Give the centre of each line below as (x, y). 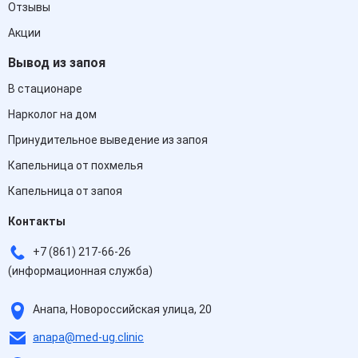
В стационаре (45, 89)
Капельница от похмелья (76, 165)
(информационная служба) (80, 271)
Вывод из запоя (57, 63)
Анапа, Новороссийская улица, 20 (121, 310)
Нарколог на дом (52, 114)
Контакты (37, 221)
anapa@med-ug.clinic (88, 337)
